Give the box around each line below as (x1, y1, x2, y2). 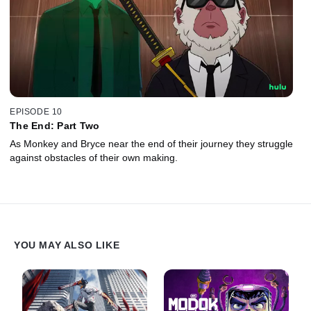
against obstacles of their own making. (10, 152, 178, 164)
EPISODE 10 (10, 107, 62, 117)
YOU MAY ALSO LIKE (14, 239, 120, 251)
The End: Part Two (10, 120, 100, 132)
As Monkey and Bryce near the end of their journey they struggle (10, 138, 293, 150)
